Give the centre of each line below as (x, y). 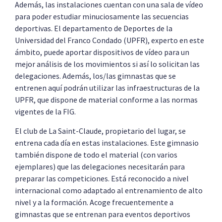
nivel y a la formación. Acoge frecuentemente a (94, 202)
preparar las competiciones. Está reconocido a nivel (102, 178)
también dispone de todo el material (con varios (96, 154)
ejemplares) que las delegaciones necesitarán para (100, 166)
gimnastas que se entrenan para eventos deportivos (103, 214)
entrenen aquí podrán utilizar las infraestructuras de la (107, 88)
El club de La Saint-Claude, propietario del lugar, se (100, 131)
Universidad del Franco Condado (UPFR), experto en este (110, 40)
